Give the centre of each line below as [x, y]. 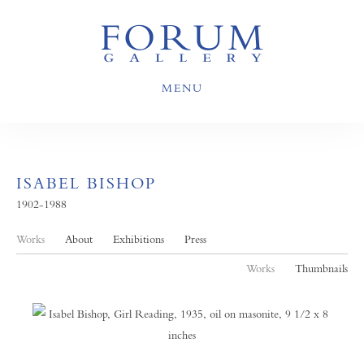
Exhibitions [139, 239]
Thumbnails [321, 268]
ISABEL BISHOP [86, 183]
